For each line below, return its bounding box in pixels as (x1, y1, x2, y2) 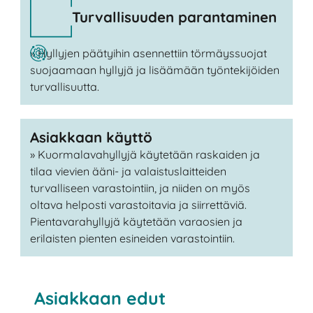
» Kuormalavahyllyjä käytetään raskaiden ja (29, 147, 260, 162)
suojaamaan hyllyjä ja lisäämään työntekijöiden (29, 63, 279, 78)
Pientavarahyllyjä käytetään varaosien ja (29, 214, 242, 229)
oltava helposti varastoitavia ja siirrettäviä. (29, 198, 247, 212)
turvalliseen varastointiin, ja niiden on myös (29, 181, 250, 196)
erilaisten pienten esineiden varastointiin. (29, 231, 235, 246)
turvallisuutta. (29, 80, 99, 94)
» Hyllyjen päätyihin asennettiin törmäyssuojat (29, 46, 267, 61)
